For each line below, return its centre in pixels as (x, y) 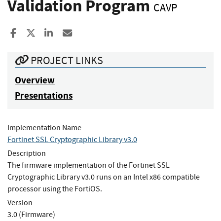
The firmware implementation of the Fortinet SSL (89, 165)
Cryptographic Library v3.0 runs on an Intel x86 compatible (104, 177)
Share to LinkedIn (88, 33)
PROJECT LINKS (66, 60)
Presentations (44, 95)
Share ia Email (101, 33)
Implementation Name (44, 128)
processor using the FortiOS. (55, 189)
